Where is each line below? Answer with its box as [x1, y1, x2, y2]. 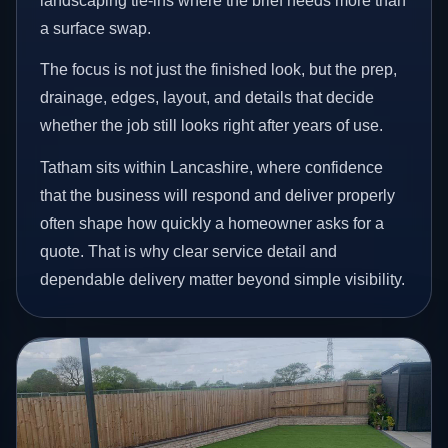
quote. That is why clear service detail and [40, 242, 338, 260]
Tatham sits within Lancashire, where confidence [40, 158, 384, 176]
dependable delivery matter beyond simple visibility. [40, 270, 406, 288]
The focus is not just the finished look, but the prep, [40, 61, 398, 79]
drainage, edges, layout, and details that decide [40, 89, 375, 107]
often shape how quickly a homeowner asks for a [40, 214, 385, 232]
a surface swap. [40, 19, 152, 37]
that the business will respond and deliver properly [40, 186, 396, 204]
